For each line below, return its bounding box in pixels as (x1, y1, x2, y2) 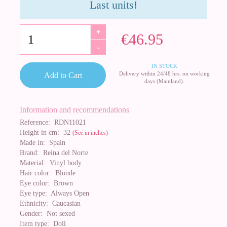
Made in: (20, 139, 45, 146)
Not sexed (43, 210, 75, 217)
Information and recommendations (20, 105, 129, 114)
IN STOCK (151, 63, 177, 69)
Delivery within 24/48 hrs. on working (119, 70, 210, 77)
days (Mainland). (144, 78, 184, 84)
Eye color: (20, 179, 50, 187)
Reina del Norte (39, 149, 88, 157)
